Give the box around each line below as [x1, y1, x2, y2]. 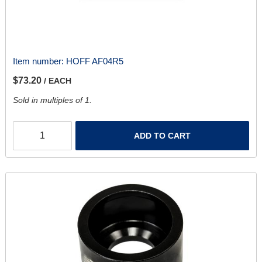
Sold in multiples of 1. [12, 95, 92, 105]
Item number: [12, 56, 66, 66]
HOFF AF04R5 [65, 56, 123, 66]
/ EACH [43, 75, 71, 85]
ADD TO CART [134, 130, 191, 140]
